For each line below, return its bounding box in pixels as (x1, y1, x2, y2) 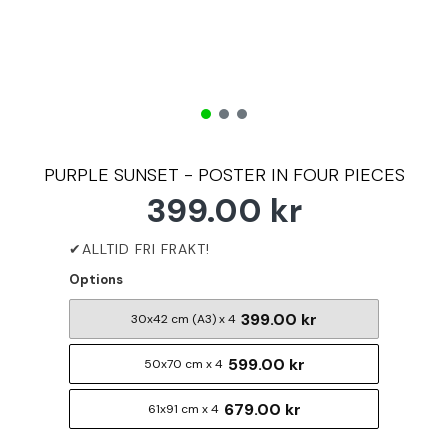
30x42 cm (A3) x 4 (131, 311, 236, 327)
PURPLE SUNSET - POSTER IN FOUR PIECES (43, 163, 405, 187)
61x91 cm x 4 (147, 401, 219, 417)
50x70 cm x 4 (143, 356, 223, 372)
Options (69, 271, 123, 288)
